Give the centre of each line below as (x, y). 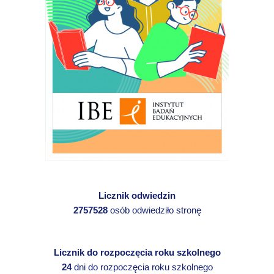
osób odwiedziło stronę (154, 210)
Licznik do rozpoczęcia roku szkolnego (137, 252)
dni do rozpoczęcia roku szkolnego (142, 267)
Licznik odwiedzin (137, 195)
